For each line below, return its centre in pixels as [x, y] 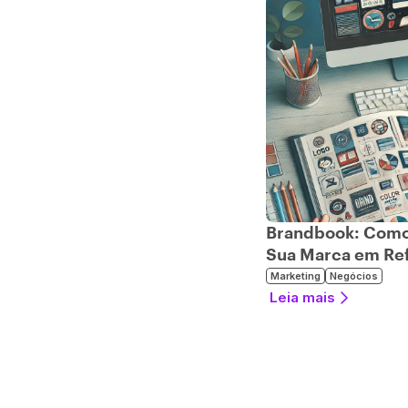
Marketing [296, 276]
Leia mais [302, 297]
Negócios [354, 276]
